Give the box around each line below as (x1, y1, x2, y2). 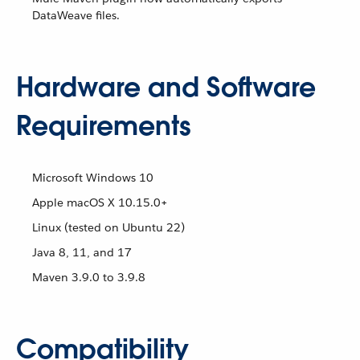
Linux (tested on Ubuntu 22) (32, 220, 185, 235)
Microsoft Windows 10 (32, 170, 153, 185)
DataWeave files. (32, 8, 120, 22)
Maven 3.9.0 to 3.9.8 (32, 270, 145, 284)
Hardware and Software (16, 70, 316, 104)
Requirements (16, 108, 191, 143)
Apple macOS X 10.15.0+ (32, 195, 168, 210)
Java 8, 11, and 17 (32, 245, 132, 260)
